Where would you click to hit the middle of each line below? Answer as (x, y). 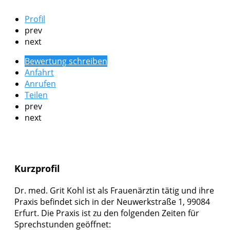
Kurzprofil (37, 169)
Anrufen (40, 84)
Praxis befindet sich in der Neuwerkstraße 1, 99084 (112, 202)
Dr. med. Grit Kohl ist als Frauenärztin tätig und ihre (114, 191)
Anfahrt (39, 73)
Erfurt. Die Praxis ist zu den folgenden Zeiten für (107, 213)
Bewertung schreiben (66, 61)
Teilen (36, 95)
